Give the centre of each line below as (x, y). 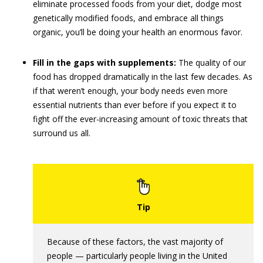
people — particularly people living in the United (137, 256)
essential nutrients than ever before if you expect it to (135, 105)
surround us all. (62, 133)
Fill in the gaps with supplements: (104, 63)
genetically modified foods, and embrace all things (128, 18)
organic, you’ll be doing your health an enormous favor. (138, 32)
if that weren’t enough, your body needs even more (130, 91)
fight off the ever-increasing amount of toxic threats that (140, 119)
